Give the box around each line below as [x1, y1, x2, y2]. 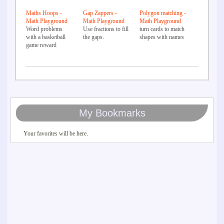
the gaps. [82, 33, 107, 40]
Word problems [26, 25, 62, 32]
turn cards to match [139, 25, 185, 32]
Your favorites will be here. [23, 129, 88, 137]
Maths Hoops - [26, 9, 62, 16]
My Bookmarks [78, 107, 145, 118]
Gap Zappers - [82, 9, 117, 16]
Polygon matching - [139, 9, 186, 16]
